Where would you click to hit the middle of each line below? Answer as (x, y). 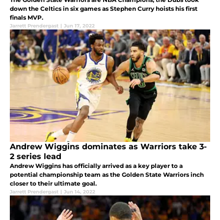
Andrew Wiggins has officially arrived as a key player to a (96, 165)
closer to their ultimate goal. (53, 183)
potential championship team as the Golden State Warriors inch (107, 174)
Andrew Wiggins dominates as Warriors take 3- (108, 146)
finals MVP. (27, 17)
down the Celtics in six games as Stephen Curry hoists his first (104, 8)
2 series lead (36, 156)
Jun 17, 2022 (79, 26)
